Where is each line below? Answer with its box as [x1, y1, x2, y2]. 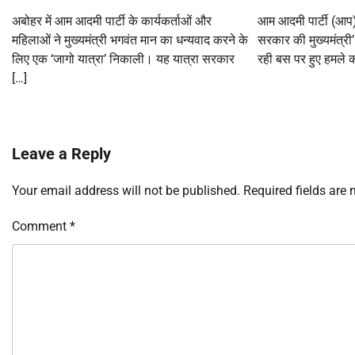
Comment [12, 219, 70, 235]
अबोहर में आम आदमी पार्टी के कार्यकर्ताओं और [12, 13, 212, 29]
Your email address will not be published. [12, 183, 240, 199]
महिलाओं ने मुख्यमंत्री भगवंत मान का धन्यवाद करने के [12, 32, 248, 48]
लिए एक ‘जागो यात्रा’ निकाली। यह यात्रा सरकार [12, 52, 235, 67]
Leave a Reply [12, 144, 111, 164]
